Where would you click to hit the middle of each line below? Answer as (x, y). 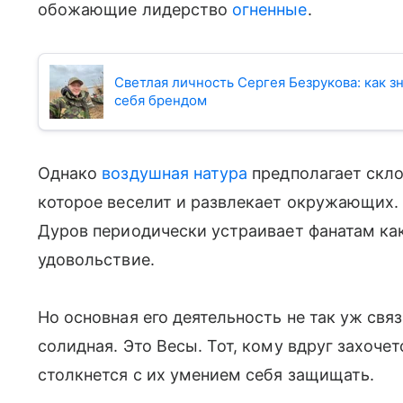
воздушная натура (175, 173)
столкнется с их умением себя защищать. (209, 375)
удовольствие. (99, 260)
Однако (70, 173)
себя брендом (161, 100)
